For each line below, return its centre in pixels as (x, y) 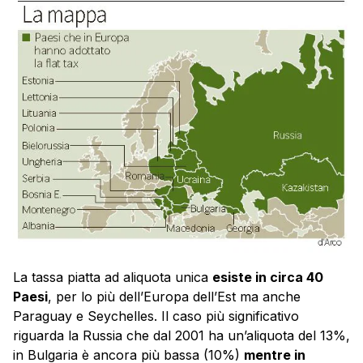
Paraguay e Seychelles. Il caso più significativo (156, 316)
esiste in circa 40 (268, 278)
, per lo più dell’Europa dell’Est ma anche (174, 297)
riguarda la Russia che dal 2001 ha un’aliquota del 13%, (181, 336)
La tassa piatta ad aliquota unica (113, 278)
